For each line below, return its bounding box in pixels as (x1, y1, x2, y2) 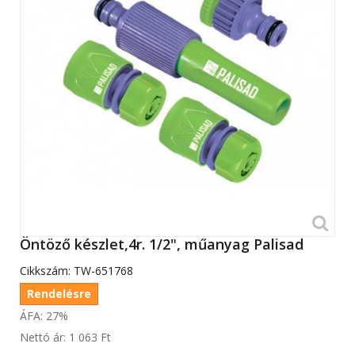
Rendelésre (27, 286, 91, 302)
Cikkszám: (20, 263, 71, 279)
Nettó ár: (20, 330, 69, 345)
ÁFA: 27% (20, 308, 68, 324)
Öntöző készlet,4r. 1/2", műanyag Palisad (20, 235, 303, 254)
